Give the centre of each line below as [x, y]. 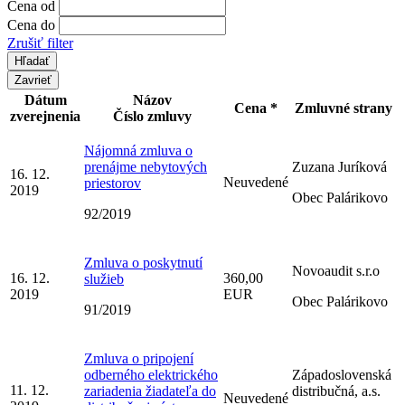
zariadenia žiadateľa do [150, 391]
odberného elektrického [151, 374]
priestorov [113, 183]
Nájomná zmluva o [138, 150]
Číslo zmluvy [152, 116]
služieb [104, 278]
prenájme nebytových [146, 166]
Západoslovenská [342, 374]
